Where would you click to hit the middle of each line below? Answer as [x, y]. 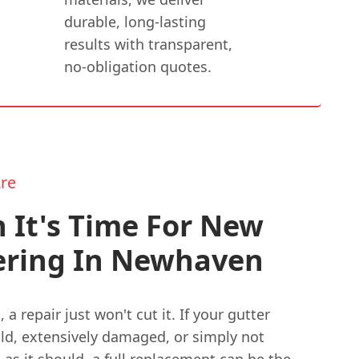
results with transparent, [148, 44]
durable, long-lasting [135, 21]
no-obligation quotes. [137, 66]
